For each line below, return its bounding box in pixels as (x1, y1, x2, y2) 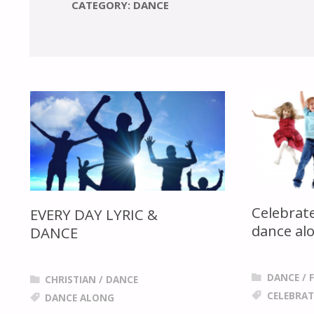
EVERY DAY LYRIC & (29, 204, 158, 224)
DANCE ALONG (45, 291, 115, 304)
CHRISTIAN (45, 273, 97, 286)
